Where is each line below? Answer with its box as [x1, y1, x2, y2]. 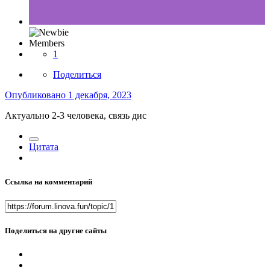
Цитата [29, 142, 58, 152]
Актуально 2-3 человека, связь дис [5, 110, 146, 121]
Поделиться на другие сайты [5, 225, 107, 235]
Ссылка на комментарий [5, 177, 92, 186]
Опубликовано [5, 90, 68, 101]
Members [29, 38, 64, 49]
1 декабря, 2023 [68, 90, 131, 101]
